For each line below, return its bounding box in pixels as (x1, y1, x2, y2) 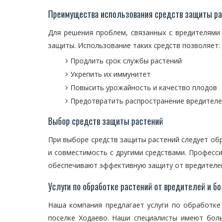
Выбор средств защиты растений (48, 114, 163, 127)
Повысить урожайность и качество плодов (70, 83, 217, 92)
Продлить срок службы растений (70, 56, 182, 65)
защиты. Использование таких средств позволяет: (48, 41, 220, 50)
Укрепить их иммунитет (70, 69, 151, 79)
